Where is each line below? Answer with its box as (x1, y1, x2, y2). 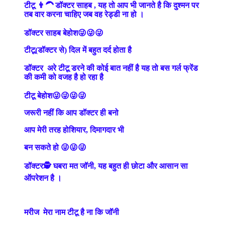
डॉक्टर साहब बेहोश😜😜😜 (24, 28, 103, 37)
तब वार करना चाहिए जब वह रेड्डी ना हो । (24, 10, 144, 19)
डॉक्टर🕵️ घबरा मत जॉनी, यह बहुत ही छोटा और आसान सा (24, 161, 188, 170)
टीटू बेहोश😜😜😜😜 (24, 91, 86, 100)
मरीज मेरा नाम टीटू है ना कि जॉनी (24, 207, 121, 216)
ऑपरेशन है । (24, 173, 62, 182)
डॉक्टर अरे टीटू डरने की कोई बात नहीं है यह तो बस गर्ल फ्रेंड (24, 63, 198, 72)
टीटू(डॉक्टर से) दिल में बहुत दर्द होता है (24, 45, 134, 54)
